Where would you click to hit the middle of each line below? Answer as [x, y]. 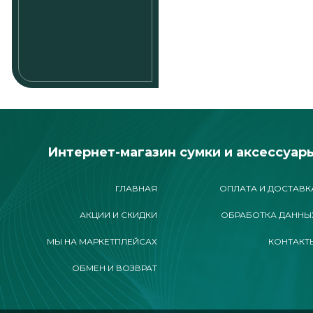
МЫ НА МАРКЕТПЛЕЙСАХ [102, 241]
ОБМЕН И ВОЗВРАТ [115, 268]
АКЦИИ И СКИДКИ [119, 215]
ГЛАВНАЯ [137, 188]
